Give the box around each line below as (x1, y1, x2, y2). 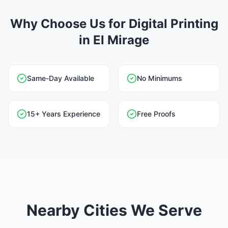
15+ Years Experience (27, 109, 100, 118)
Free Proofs (137, 109, 176, 118)
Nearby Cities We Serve (26, 201, 202, 219)
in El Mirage (79, 33, 149, 47)
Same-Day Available (27, 74, 94, 82)
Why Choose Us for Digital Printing (10, 16, 218, 31)
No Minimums (137, 74, 182, 82)
